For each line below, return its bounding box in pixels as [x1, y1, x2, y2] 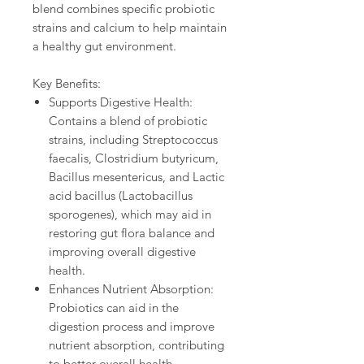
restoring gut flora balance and [49, 224, 214, 240]
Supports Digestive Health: [49, 93, 193, 110]
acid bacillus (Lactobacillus [49, 187, 193, 203]
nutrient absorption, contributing [49, 336, 224, 353]
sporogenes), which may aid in [49, 206, 211, 222]
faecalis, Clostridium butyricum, [49, 149, 219, 166]
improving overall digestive [49, 243, 196, 259]
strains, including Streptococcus [49, 131, 218, 147]
